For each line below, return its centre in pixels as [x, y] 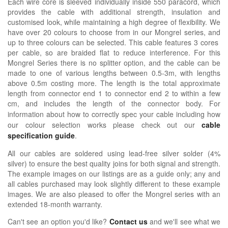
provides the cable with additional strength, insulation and [114, 11]
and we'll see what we [184, 221]
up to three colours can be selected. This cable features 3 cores [114, 42]
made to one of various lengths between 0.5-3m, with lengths [114, 73]
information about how [44, 114]
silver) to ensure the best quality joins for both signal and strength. [114, 163]
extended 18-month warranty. [55, 204]
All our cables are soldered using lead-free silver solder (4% [114, 153]
